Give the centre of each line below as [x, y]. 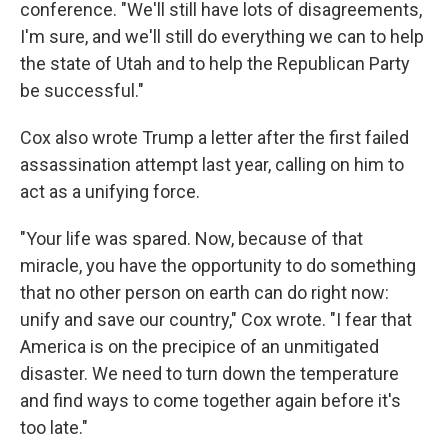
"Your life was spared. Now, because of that [191, 238]
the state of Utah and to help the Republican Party [215, 63]
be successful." [82, 90]
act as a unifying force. [110, 191]
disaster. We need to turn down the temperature [209, 373]
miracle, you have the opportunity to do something [218, 265]
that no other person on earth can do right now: [204, 292]
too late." [54, 427]
